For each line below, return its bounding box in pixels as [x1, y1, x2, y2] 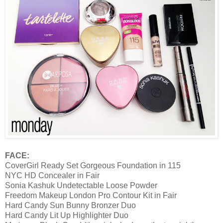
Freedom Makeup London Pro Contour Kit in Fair [5, 191, 177, 200]
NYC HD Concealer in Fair [5, 171, 102, 180]
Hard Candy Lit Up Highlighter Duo [5, 211, 128, 220]
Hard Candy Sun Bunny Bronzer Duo [5, 201, 136, 210]
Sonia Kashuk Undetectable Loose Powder [5, 181, 157, 190]
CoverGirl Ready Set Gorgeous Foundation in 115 [5, 161, 181, 170]
